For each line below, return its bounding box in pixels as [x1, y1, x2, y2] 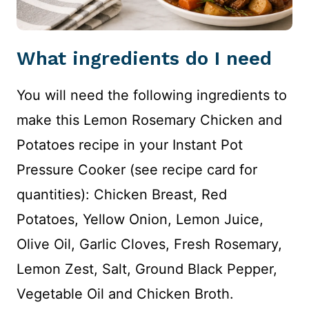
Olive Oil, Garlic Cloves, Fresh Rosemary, [17, 235, 282, 252]
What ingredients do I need [17, 46, 272, 70]
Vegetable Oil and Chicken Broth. [17, 285, 234, 302]
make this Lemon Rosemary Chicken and [17, 111, 282, 128]
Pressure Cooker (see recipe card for [17, 161, 257, 178]
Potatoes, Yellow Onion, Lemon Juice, [17, 210, 263, 228]
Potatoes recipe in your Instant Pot [17, 136, 243, 153]
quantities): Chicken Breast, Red [17, 186, 227, 203]
